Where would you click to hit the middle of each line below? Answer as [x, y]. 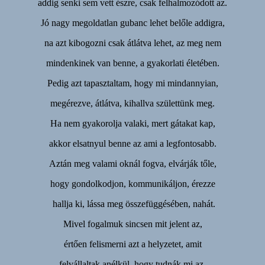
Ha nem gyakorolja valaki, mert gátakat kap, [132, 124]
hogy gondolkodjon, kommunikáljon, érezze [132, 184]
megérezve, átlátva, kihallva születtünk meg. [132, 104]
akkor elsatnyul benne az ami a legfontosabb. [132, 144]
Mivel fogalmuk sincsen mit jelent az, [132, 224]
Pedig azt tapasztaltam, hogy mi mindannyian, [132, 83]
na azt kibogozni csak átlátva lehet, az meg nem [132, 43]
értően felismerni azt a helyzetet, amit [132, 244]
